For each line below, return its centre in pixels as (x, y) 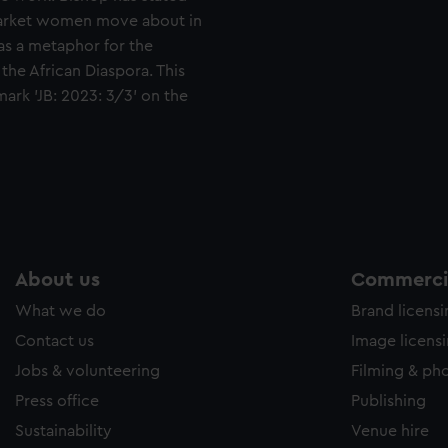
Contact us (54, 341)
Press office (57, 401)
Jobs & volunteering (87, 371)
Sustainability (63, 431)
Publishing (388, 401)
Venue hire (390, 431)
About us (57, 280)
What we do (60, 311)
